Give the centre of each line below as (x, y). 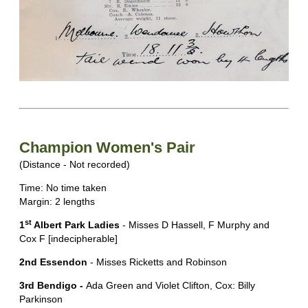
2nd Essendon (53, 262)
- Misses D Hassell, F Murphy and (196, 225)
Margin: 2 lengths (57, 202)
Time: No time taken (63, 188)
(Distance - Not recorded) (75, 165)
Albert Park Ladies (77, 225)
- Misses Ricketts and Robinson (157, 262)
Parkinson (41, 299)
